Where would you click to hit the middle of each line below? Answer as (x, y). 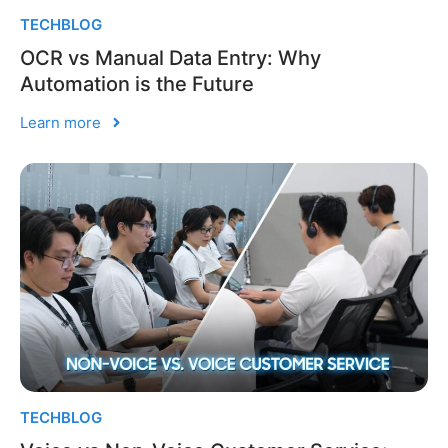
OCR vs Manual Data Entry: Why (170, 57)
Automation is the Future (137, 83)
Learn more (60, 122)
